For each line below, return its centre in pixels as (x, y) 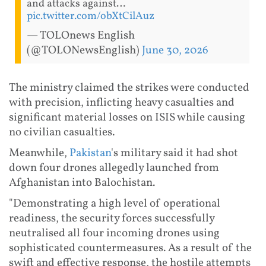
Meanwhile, (39, 153)
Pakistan (90, 153)
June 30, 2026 (175, 50)
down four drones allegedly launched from (114, 168)
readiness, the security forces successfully (112, 218)
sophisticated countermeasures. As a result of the (130, 248)
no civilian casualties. (62, 132)
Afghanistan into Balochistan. (82, 183)
